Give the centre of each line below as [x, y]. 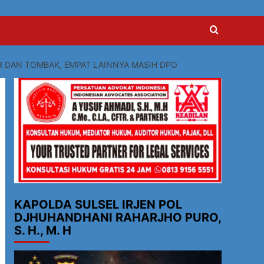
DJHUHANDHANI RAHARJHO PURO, [117, 218]
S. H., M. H [42, 231]
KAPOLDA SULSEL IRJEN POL [98, 205]
